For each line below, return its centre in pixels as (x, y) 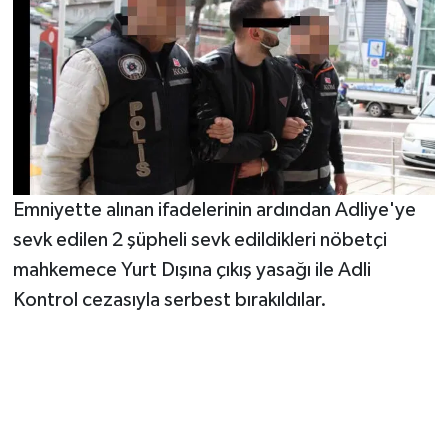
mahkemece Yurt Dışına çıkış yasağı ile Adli (191, 270)
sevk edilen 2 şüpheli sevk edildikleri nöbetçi (199, 240)
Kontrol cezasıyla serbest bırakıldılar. (169, 300)
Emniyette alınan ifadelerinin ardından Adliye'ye (214, 210)
